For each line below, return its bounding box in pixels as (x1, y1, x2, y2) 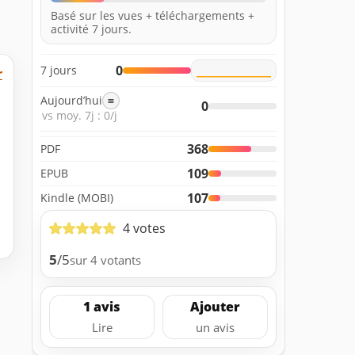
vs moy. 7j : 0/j (42, 107, 117, 123)
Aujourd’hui (40, 93, 102, 109)
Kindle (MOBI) (40, 189, 113, 205)
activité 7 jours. (51, 21, 132, 36)
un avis (196, 319, 235, 336)
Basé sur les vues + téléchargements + (51, 7, 254, 23)
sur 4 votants (70, 252, 141, 269)
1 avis (83, 298, 120, 316)
